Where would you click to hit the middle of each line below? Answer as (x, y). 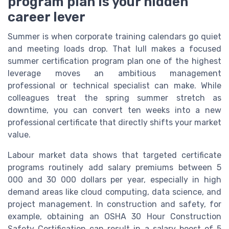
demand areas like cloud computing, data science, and (114, 192)
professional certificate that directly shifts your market (114, 122)
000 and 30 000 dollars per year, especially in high (114, 179)
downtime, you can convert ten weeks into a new (114, 110)
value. (19, 134)
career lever (47, 17)
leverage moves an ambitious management (114, 73)
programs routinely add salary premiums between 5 (114, 167)
